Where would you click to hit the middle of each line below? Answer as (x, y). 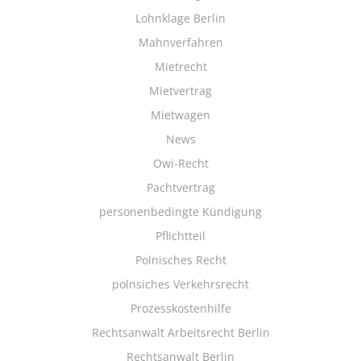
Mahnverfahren (180, 42)
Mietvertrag (180, 91)
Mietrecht (180, 66)
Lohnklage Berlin (180, 18)
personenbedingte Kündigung (180, 212)
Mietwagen (180, 115)
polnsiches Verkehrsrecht (180, 284)
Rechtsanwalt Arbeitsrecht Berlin (180, 332)
